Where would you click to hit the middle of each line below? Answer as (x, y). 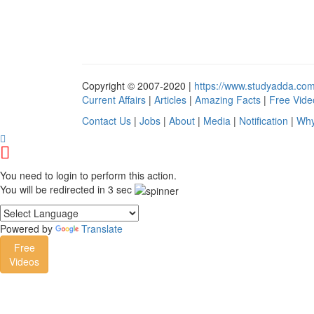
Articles (172, 99)
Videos (24, 261)
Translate (102, 228)
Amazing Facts (229, 99)
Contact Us (108, 120)
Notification (265, 120)
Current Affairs (115, 99)
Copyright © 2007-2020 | (138, 85)
